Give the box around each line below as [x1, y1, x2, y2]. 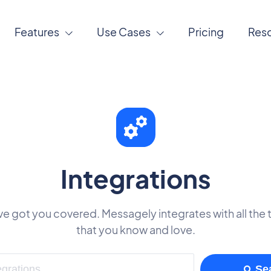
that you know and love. [76, 223, 195, 237]
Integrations [60, 162, 211, 194]
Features [14, 25, 59, 39]
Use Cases [96, 25, 151, 39]
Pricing [188, 25, 224, 39]
